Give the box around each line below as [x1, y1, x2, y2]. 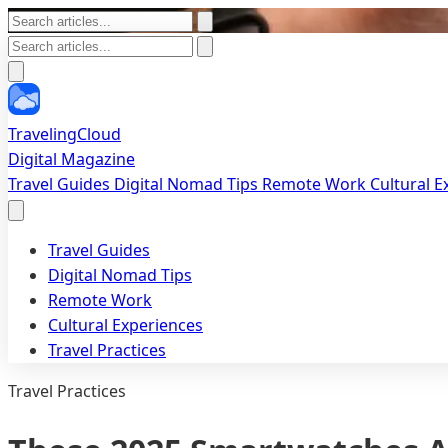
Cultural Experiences [48, 314, 203, 336]
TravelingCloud [8, 123, 121, 145]
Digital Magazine [8, 148, 135, 170]
